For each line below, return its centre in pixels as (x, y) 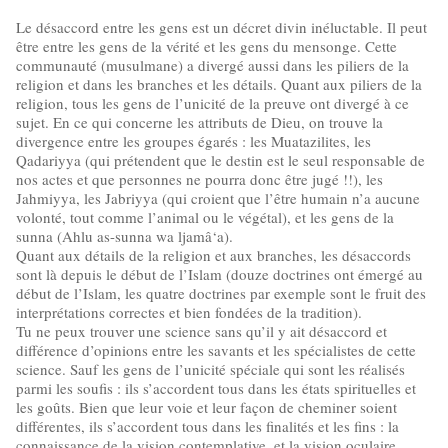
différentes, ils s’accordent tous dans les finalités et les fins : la (207, 426)
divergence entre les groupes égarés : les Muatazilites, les (193, 141)
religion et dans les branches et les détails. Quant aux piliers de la (219, 84)
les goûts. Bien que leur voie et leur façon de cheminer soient (206, 407)
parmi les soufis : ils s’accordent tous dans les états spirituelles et (216, 388)
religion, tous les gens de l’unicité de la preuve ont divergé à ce (212, 103)
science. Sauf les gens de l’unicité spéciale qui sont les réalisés (210, 369)
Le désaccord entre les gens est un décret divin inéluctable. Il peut (221, 27)
